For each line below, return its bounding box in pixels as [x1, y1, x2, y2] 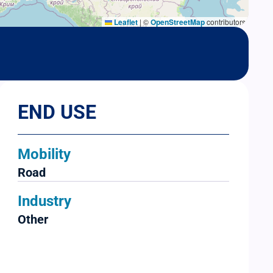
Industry [18, 193, 72, 210]
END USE [18, 101, 97, 124]
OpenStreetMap [151, 16, 205, 28]
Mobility [18, 146, 71, 163]
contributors [205, 16, 246, 27]
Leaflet [112, 16, 138, 28]
